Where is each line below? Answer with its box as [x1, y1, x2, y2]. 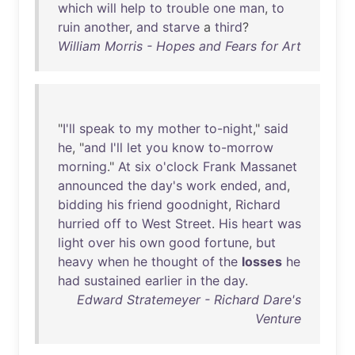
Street [175, 216, 212, 231]
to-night [204, 120, 253, 136]
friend [128, 197, 162, 212]
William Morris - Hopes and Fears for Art [58, 38, 301, 54]
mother [158, 120, 200, 136]
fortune [204, 235, 249, 250]
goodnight [166, 197, 228, 212]
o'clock [155, 158, 199, 174]
